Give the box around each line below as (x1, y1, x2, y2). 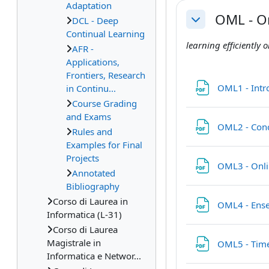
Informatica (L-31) (47, 208, 122, 220)
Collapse (189, 19, 228, 32)
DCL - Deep (72, 14, 118, 26)
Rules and (72, 125, 112, 138)
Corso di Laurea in (53, 195, 128, 207)
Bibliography (66, 180, 119, 192)
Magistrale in (47, 237, 101, 249)
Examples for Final (66, 139, 142, 151)
